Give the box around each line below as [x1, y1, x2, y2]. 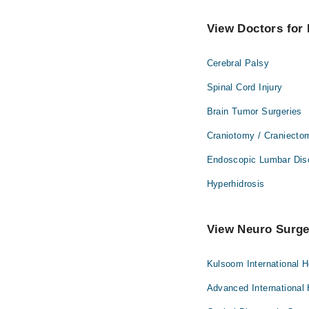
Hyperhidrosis [206, 179, 265, 189]
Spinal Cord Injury [206, 82, 283, 92]
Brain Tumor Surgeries [206, 106, 302, 117]
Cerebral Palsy [206, 58, 269, 68]
